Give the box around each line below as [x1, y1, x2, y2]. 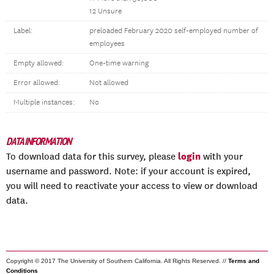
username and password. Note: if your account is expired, [6, 166, 251, 177]
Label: [13, 26, 32, 35]
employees [89, 39, 125, 48]
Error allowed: [13, 78, 60, 87]
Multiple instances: [13, 98, 75, 107]
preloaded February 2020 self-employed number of [89, 26, 258, 35]
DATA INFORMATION [6, 135, 71, 148]
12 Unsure [89, 7, 122, 16]
